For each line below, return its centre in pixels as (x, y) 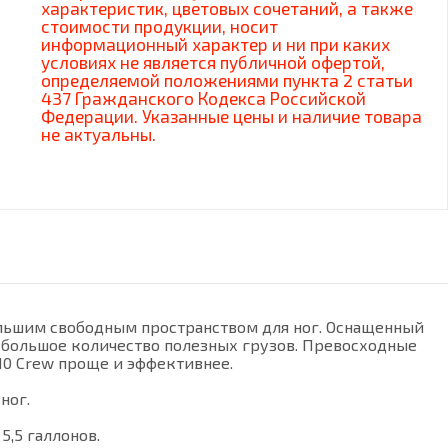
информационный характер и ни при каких (215, 44)
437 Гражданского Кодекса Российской (203, 98)
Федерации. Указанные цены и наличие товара (231, 116)
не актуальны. (98, 134)
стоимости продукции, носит (159, 26)
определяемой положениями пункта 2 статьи (227, 80)
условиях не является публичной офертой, (213, 62)
